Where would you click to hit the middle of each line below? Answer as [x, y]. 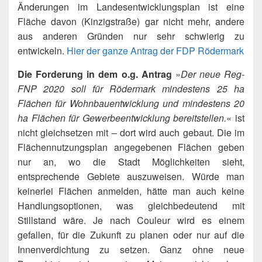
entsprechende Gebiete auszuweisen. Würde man [131, 176]
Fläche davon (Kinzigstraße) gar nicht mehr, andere [131, 21]
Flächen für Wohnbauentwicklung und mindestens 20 [131, 103]
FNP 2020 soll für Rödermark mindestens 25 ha [131, 88]
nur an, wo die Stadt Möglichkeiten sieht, [131, 161]
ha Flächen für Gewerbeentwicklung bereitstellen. [122, 118]
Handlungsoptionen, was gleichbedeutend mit [131, 205]
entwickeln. [42, 50]
